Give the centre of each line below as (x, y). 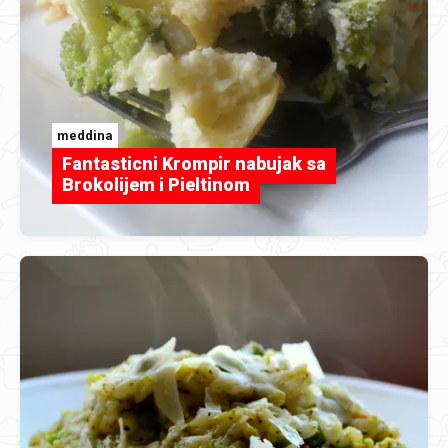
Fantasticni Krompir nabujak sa (194, 163)
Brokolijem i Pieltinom (156, 184)
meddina (85, 135)
